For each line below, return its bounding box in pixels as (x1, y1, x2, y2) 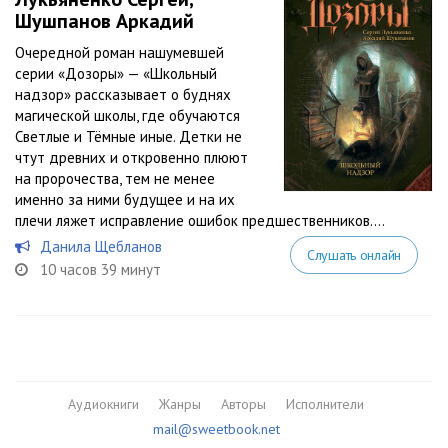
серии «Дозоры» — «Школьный (15, 64, 217, 83)
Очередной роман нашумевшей (15, 43, 224, 62)
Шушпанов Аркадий (15, 8, 194, 34)
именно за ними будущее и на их (15, 190, 235, 209)
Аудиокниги (68, 395, 139, 413)
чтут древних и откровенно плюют (15, 148, 248, 167)
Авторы (221, 395, 266, 413)
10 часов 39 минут (40, 260, 161, 279)
